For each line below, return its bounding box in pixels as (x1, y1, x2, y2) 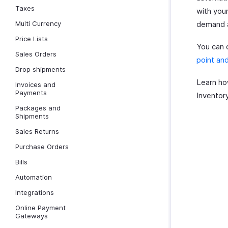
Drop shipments (15, 65, 66, 73)
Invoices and (15, 80, 55, 89)
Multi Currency (15, 19, 61, 27)
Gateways (15, 212, 48, 220)
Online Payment (15, 204, 66, 212)
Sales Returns (15, 127, 59, 135)
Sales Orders (15, 50, 56, 58)
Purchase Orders (15, 142, 69, 151)
